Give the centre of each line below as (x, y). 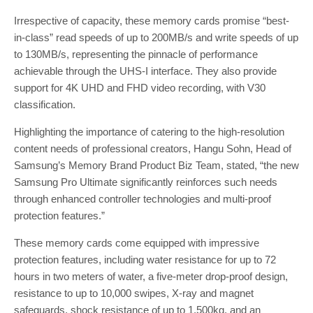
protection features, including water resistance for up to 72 (145, 259)
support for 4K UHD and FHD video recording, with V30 (140, 87)
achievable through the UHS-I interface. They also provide (145, 71)
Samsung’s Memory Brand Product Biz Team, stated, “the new (156, 165)
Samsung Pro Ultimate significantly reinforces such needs (146, 182)
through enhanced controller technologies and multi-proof (143, 198)
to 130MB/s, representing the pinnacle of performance (136, 54)
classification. (45, 104)
